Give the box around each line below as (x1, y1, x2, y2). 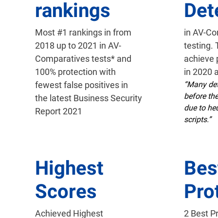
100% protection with (35, 66, 116, 77)
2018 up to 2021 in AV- (35, 39, 121, 51)
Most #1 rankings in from (35, 26, 131, 38)
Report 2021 (35, 105, 82, 117)
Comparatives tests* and (35, 53, 131, 64)
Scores (35, 180, 97, 203)
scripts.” (184, 114, 211, 124)
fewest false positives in (35, 79, 128, 91)
